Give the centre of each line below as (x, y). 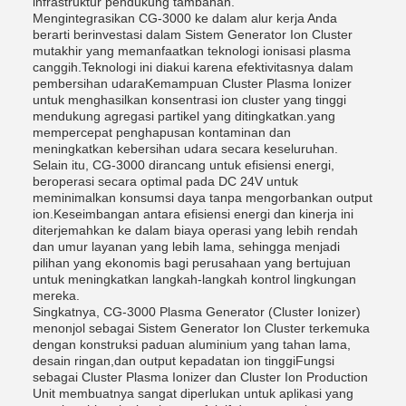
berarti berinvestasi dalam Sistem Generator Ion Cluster (193, 34)
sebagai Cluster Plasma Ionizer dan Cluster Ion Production (200, 377)
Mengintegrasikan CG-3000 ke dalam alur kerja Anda (185, 18)
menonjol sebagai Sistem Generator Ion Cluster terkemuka (201, 328)
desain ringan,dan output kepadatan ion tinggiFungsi (184, 360)
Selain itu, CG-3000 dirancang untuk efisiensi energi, (184, 164)
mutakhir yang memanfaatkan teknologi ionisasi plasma (192, 50)
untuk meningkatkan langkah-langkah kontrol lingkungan (194, 279)
